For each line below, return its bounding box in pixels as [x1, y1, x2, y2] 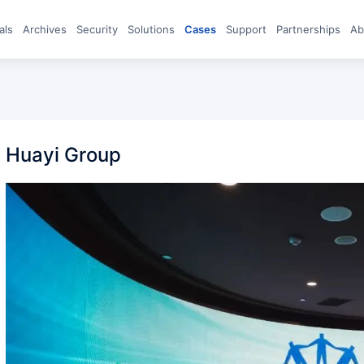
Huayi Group [20, 143, 121, 167]
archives [30, 23, 67, 36]
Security [83, 23, 118, 36]
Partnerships [283, 23, 340, 36]
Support [232, 23, 266, 36]
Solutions [134, 23, 175, 36]
